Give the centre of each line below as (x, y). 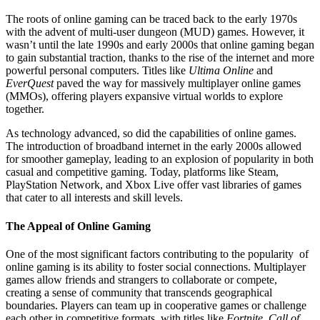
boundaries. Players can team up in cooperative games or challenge (156, 305)
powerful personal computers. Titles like (97, 71)
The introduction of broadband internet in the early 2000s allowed (154, 146)
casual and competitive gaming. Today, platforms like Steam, (142, 172)
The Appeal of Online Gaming (78, 226)
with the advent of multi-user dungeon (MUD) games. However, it (155, 32)
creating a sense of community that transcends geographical (139, 292)
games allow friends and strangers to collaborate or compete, (141, 279)
